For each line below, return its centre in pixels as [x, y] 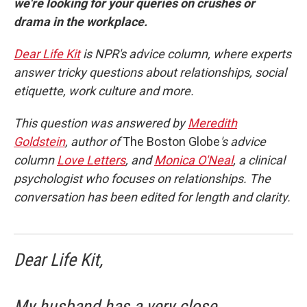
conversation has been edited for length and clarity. [152, 197]
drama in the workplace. [81, 22]
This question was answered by [101, 123]
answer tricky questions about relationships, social [150, 72]
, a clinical [259, 160]
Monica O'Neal [194, 160]
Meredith [212, 123]
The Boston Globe [171, 142]
